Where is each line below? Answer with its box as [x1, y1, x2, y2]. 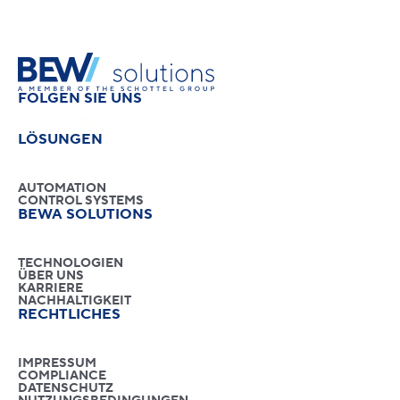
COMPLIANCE [18, 368, 106, 384]
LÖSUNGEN [18, 130, 103, 148]
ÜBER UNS [18, 268, 84, 284]
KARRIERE [18, 280, 83, 296]
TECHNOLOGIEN [18, 255, 123, 271]
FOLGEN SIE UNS [18, 89, 142, 107]
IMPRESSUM [18, 355, 96, 371]
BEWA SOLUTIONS [18, 205, 153, 223]
